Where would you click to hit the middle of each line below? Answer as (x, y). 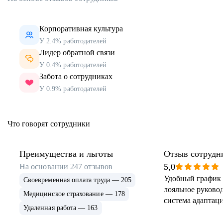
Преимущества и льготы (66, 154)
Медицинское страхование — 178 (74, 194)
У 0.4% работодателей (73, 65)
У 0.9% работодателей (73, 89)
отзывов (98, 167)
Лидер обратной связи (77, 53)
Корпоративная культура (81, 29)
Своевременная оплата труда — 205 (78, 180)
